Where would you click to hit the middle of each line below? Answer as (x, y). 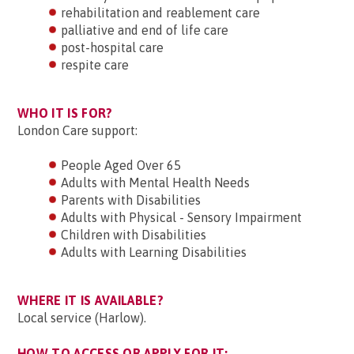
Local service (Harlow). (82, 318)
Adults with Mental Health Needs (155, 183)
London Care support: (77, 130)
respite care (95, 65)
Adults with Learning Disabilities (154, 252)
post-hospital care (112, 47)
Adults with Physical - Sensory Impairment (181, 217)
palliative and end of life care (145, 30)
